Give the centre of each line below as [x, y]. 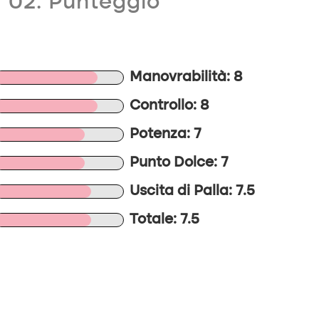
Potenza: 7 [166, 135]
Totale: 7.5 [165, 220]
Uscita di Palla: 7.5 [193, 192]
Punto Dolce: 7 [179, 163]
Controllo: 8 [169, 106]
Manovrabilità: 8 [186, 78]
